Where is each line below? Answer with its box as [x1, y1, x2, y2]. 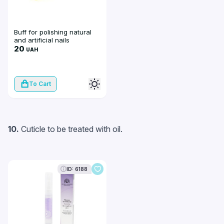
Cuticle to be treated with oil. [21, 124, 122, 134]
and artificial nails [14, 36, 69, 44]
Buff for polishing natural [14, 28, 91, 36]
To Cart [29, 80, 51, 87]
